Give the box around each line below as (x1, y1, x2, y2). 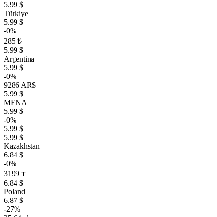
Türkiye (4, 9, 28, 17)
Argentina (4, 55, 34, 63)
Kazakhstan (4, 142, 40, 150)
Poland (4, 187, 25, 196)
